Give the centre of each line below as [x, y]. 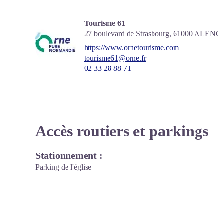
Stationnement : [69, 155]
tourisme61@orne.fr [115, 58]
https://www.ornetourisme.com [131, 48]
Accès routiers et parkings [122, 131]
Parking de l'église [63, 167]
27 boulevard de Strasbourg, [129, 33]
